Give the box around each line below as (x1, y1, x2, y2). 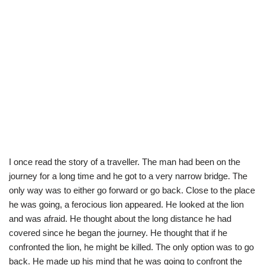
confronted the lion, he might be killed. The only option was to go (9, 241, 254, 252)
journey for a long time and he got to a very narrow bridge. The (9, 170, 247, 181)
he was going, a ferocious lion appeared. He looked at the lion (9, 199, 244, 209)
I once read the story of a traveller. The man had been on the (9, 156, 240, 167)
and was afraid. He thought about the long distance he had (9, 213, 231, 224)
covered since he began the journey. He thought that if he (9, 227, 227, 238)
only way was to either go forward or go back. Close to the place (9, 185, 255, 195)
